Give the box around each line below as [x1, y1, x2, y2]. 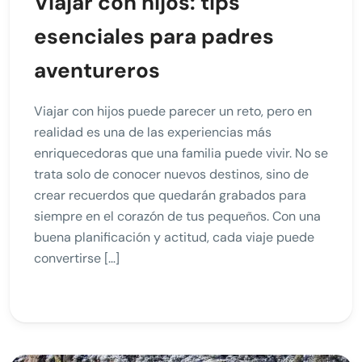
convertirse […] [34, 250, 120, 267]
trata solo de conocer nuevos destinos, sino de [34, 166, 309, 183]
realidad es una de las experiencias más [34, 124, 271, 141]
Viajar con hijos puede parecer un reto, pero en [34, 103, 312, 120]
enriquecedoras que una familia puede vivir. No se [34, 145, 328, 162]
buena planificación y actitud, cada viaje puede [34, 229, 314, 246]
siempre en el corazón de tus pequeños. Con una [34, 208, 321, 225]
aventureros [34, 57, 160, 85]
